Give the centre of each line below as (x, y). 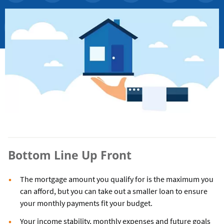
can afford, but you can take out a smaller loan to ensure (114, 191)
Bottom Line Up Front (70, 155)
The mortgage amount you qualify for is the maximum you (117, 179)
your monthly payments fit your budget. (86, 203)
